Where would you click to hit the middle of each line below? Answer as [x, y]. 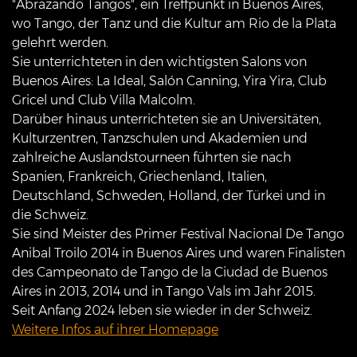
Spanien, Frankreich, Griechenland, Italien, [139, 176]
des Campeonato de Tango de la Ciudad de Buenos [170, 272]
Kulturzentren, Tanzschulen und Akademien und [160, 138]
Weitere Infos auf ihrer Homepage [115, 329]
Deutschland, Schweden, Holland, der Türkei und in [169, 195]
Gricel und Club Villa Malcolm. [104, 100]
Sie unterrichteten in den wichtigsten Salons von [159, 61]
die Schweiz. [50, 214]
